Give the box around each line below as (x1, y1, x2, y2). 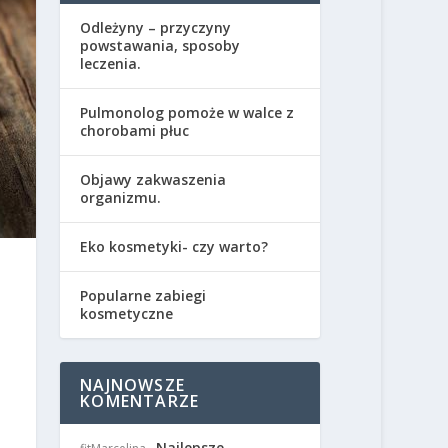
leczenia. (80, 53, 142, 73)
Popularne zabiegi (80, 285, 207, 305)
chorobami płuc (80, 120, 190, 140)
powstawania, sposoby (80, 35, 241, 55)
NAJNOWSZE (80, 373, 185, 396)
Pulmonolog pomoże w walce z (80, 102, 295, 122)
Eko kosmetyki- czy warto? (80, 236, 269, 256)
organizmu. (80, 187, 162, 207)
